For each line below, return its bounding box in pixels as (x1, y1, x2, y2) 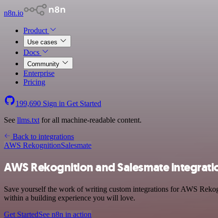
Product (23, 26, 49, 35)
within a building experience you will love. (4, 193, 135, 202)
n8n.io (4, 9, 23, 17)
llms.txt (17, 116, 39, 124)
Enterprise (23, 69, 54, 77)
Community (27, 60, 61, 68)
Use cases (27, 38, 59, 46)
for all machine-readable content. (39, 116, 142, 124)
